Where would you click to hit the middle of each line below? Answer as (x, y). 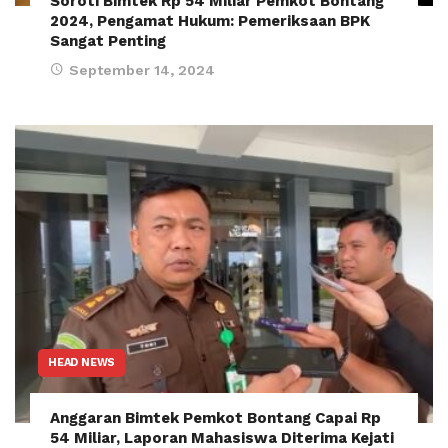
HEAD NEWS (82, 363)
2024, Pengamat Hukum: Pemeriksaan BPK (210, 20)
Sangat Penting (108, 40)
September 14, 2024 (142, 69)
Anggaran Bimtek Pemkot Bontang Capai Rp (215, 418)
